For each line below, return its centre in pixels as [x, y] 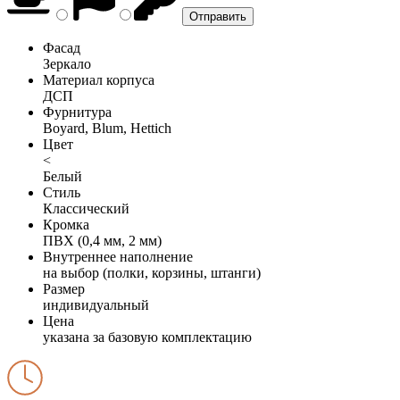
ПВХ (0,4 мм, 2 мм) [102, 240]
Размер [64, 288]
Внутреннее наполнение [118, 256]
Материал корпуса [99, 79]
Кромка [66, 224]
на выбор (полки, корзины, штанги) [152, 272]
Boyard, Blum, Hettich [107, 128]
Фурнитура [77, 112]
